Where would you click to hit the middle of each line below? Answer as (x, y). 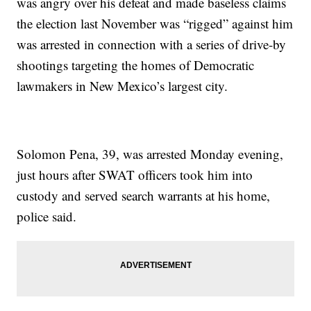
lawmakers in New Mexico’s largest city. (123, 86)
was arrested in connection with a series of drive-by (152, 44)
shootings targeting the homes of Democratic (136, 65)
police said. (47, 217)
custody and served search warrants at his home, (144, 196)
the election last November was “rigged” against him (155, 24)
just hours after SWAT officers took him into (135, 175)
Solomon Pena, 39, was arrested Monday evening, (150, 154)
